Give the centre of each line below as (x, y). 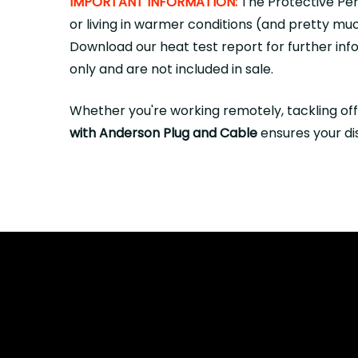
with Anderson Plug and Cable (163, 133)
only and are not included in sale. (171, 69)
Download (101, 47)
